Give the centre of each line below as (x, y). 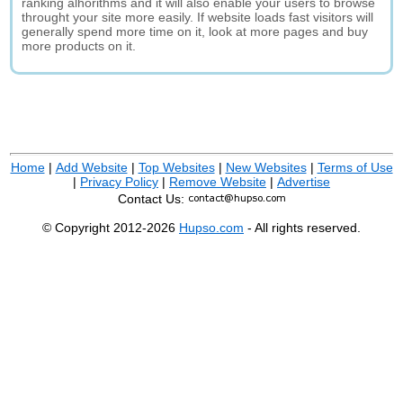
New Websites (266, 167)
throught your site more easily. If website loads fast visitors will (198, 17)
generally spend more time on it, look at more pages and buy (195, 31)
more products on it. (79, 46)
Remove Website (218, 182)
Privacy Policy (119, 182)
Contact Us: (153, 199)
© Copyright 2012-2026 (111, 228)
